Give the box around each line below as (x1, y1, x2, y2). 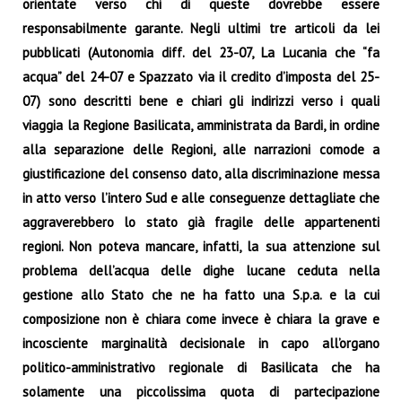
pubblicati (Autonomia (22, 43, 162, 61)
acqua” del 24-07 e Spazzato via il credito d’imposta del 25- (22, 67, 380, 85)
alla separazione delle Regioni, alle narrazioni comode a (22, 140, 380, 158)
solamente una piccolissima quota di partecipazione (22, 382, 380, 400)
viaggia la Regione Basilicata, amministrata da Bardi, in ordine (22, 116, 380, 134)
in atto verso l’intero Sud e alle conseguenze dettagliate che (22, 188, 380, 206)
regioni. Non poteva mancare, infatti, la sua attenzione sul (22, 237, 380, 255)
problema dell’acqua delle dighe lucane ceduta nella (22, 261, 380, 279)
